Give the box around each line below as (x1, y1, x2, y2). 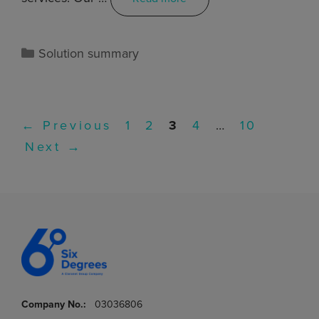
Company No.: (21, 297, 86, 313)
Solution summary (38, 43, 139, 63)
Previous (36, 115, 113, 135)
